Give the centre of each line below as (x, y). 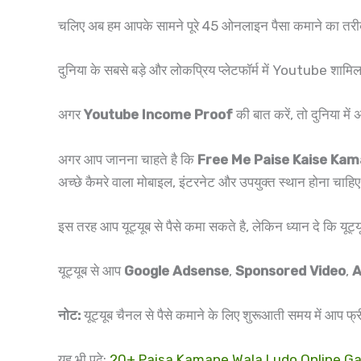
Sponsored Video (290, 270)
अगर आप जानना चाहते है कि (128, 159)
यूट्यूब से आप (91, 270)
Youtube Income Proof (158, 115)
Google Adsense (176, 270)
